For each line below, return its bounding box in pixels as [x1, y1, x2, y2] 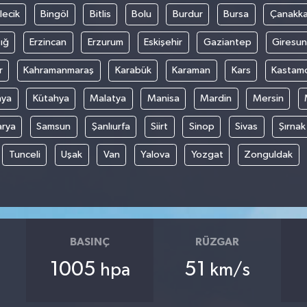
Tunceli [8, 149, 40, 160]
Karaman [172, 64, 210, 75]
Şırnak [278, 121, 306, 132]
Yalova [140, 149, 170, 160]
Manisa [147, 93, 180, 103]
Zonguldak [244, 149, 293, 160]
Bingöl [40, 8, 69, 19]
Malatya [90, 93, 127, 103]
